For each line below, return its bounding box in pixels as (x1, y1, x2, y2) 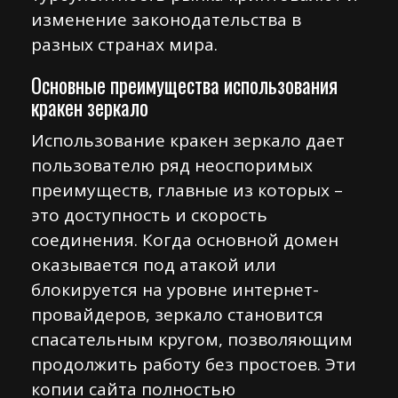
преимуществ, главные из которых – (31, 179, 343, 202)
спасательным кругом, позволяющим (31, 328, 353, 351)
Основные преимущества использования (31, 70, 338, 100)
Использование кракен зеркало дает (31, 129, 345, 152)
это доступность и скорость (31, 203, 267, 227)
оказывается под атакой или (31, 253, 276, 276)
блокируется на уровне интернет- (31, 278, 319, 301)
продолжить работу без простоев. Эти (31, 353, 356, 376)
